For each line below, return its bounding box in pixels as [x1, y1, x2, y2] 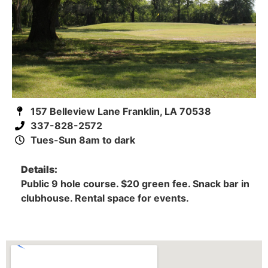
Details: [21, 163, 57, 175]
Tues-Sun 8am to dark [31, 133, 135, 146]
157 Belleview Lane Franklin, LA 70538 [31, 105, 211, 117]
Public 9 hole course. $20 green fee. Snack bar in [21, 177, 249, 190]
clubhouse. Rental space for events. [21, 191, 189, 204]
